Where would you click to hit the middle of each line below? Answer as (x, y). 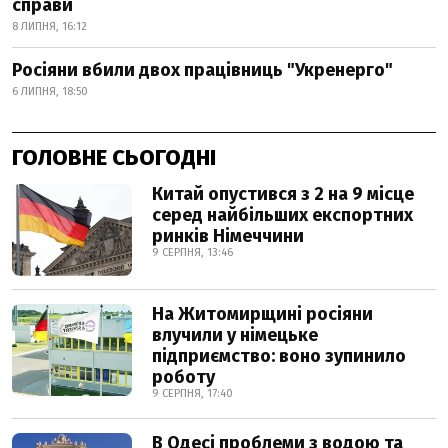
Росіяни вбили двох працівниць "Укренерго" (202, 69)
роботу (183, 376)
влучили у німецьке (235, 334)
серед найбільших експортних (282, 214)
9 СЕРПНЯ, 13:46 (192, 252)
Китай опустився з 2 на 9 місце (283, 193)
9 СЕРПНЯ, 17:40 (192, 393)
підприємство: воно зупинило (279, 355)
